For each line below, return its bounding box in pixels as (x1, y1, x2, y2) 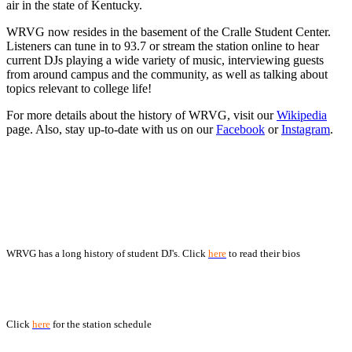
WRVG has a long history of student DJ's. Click (6, 247, 208, 260)
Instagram (281, 122, 330, 136)
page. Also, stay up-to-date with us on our (6, 122, 216, 136)
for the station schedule (50, 318, 152, 331)
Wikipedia (277, 108, 327, 122)
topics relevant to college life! (6, 81, 155, 95)
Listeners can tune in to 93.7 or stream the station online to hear (6, 38, 319, 53)
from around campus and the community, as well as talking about (6, 67, 328, 81)
